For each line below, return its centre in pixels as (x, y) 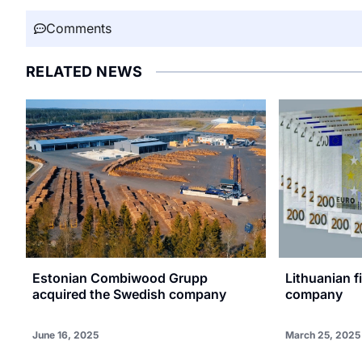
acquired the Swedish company (129, 295)
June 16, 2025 (65, 335)
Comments (79, 29)
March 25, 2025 (322, 335)
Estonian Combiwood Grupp (120, 278)
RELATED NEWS (84, 72)
